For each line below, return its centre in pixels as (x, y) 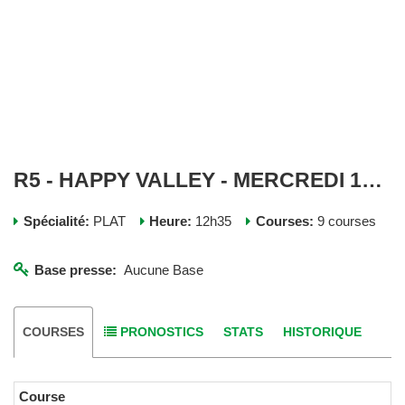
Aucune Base (160, 269)
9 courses (344, 221)
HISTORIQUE (323, 332)
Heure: (170, 221)
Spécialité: (56, 221)
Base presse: (76, 269)
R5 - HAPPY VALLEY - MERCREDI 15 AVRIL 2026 (372, 180)
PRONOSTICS (162, 332)
